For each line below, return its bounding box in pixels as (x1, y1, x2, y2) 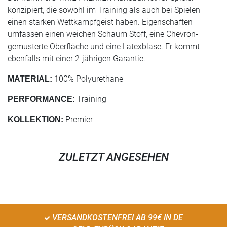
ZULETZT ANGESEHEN (58, 150, 169, 163)
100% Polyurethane (52, 74, 123, 84)
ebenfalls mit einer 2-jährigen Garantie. (8, 54, 145, 63)
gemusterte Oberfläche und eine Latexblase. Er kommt (8, 42, 200, 51)
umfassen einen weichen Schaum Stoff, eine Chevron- (8, 29, 198, 39)
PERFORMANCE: (8, 95, 75, 103)
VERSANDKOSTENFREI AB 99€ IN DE (50, 213, 183, 222)
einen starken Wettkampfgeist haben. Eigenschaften (8, 17, 193, 27)
